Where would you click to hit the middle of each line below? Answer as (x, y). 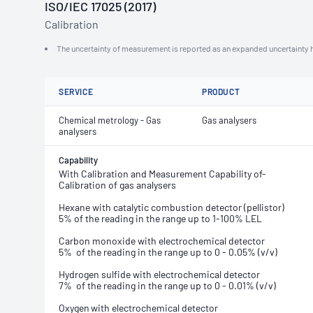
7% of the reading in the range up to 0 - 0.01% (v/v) (167, 285)
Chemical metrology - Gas (110, 120)
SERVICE (76, 92)
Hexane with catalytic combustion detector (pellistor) (172, 207)
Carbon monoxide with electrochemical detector (162, 241)
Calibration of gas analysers (117, 185)
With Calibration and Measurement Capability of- (162, 174)
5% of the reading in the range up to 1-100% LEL (160, 218)
